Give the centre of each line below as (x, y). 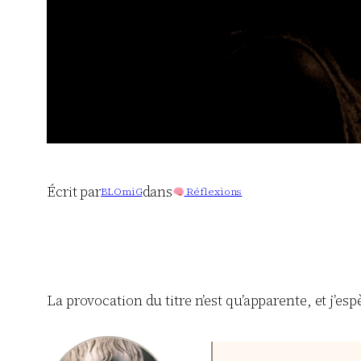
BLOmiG (122, 192)
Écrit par (74, 191)
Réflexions (213, 192)
